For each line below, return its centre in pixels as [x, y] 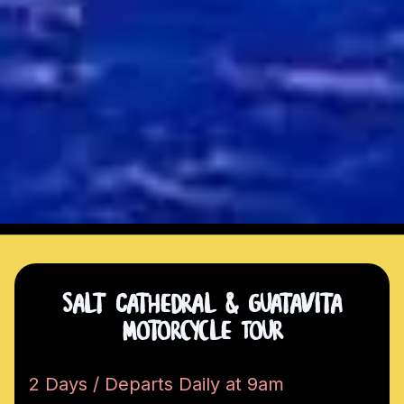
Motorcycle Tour [202, 333]
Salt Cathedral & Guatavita [202, 306]
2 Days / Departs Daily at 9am [156, 385]
